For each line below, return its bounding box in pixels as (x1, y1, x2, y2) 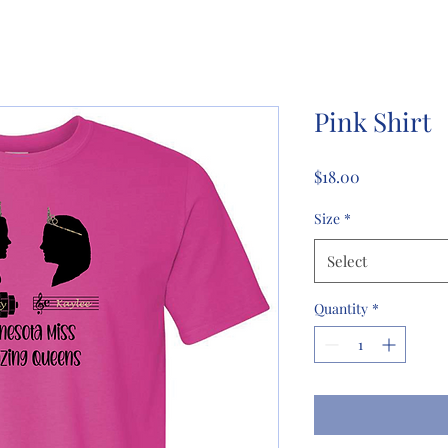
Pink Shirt (314, 104, 431, 139)
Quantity (314, 299, 368, 318)
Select (327, 251, 367, 271)
